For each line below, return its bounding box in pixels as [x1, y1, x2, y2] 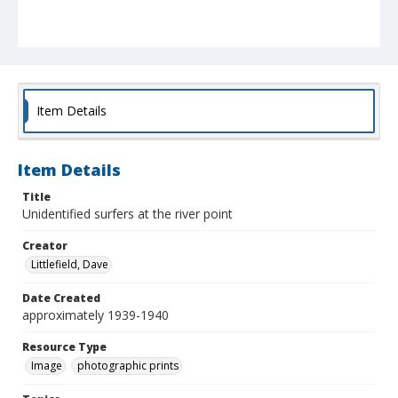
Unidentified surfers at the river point [22, 205, 233, 223]
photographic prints [77, 358, 179, 374]
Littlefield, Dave [31, 257, 108, 273]
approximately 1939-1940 [22, 306, 169, 324]
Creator [22, 238, 68, 254]
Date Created [22, 291, 100, 306]
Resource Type [22, 339, 107, 355]
